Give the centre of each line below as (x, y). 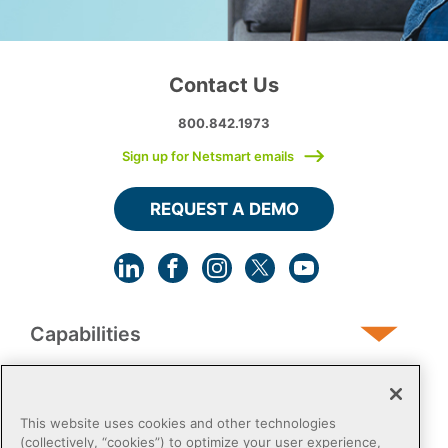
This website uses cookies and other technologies (178, 423)
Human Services (107, 400)
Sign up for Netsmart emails (208, 155)
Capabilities (85, 334)
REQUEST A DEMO (224, 209)
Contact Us (224, 85)
